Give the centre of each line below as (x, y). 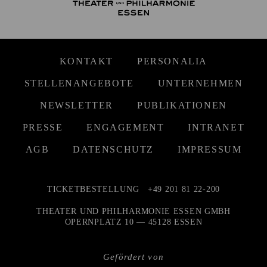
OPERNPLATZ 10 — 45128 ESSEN (133, 222)
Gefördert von (133, 257)
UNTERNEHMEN (200, 83)
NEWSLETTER (77, 105)
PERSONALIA (173, 61)
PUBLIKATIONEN (182, 105)
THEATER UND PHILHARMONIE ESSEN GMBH (133, 211)
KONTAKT (86, 61)
